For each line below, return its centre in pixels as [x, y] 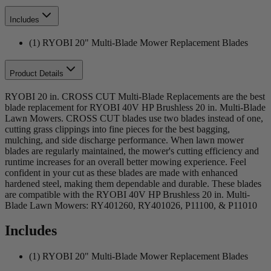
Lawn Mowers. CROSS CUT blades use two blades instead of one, [134, 118]
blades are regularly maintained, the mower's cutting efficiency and [132, 151]
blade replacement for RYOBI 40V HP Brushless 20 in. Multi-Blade [135, 107]
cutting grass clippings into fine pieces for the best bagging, [117, 129]
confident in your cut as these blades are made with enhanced [121, 172]
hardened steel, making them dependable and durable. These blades [133, 183]
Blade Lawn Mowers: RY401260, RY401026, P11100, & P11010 [131, 205]
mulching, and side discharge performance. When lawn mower [124, 140]
